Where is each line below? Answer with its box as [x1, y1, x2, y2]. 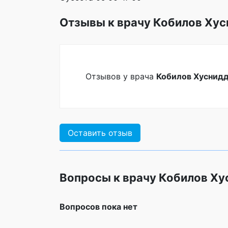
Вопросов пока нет [60, 202, 137, 212]
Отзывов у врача [85, 71, 156, 81]
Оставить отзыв [68, 128, 132, 138]
